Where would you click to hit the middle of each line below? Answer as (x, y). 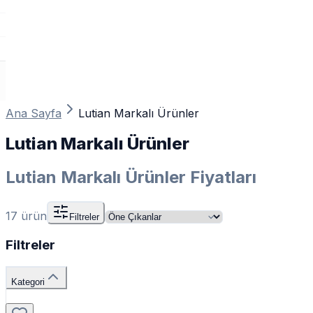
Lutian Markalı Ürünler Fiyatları (131, 177)
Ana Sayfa (34, 113)
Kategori (28, 282)
